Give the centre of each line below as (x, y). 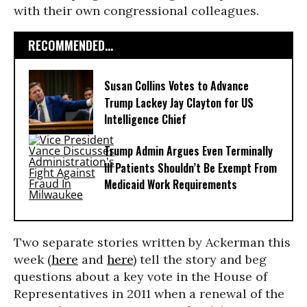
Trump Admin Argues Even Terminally (188, 151)
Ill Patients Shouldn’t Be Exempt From (191, 168)
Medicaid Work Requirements (171, 185)
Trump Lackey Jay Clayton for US (179, 103)
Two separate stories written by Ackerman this (152, 242)
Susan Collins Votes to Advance (176, 86)
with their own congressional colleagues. (136, 11)
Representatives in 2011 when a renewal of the (149, 294)
